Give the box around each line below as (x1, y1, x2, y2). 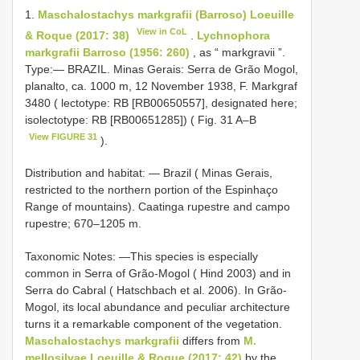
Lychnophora (197, 28, 271, 42)
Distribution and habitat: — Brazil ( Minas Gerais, (25, 166, 272, 180)
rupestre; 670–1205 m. (25, 217, 141, 231)
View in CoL (137, 27, 188, 36)
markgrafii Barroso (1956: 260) (25, 45, 190, 59)
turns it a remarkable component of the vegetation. (25, 317, 282, 331)
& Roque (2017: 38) (25, 28, 129, 42)
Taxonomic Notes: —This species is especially (25, 250, 258, 264)
